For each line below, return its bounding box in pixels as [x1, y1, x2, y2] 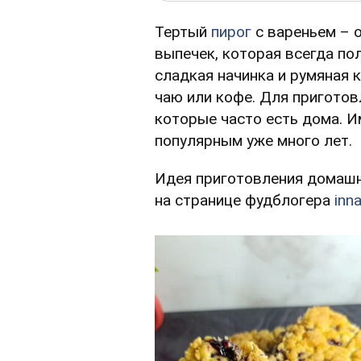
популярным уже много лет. [155, 131, 352, 151]
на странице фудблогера [155, 191, 334, 210]
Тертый [155, 23, 211, 42]
